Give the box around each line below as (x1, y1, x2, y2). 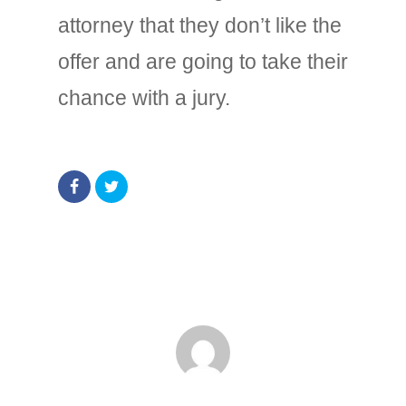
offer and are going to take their (58, 50, 348, 73)
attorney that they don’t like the (58, 14, 342, 37)
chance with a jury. (58, 86, 230, 110)
